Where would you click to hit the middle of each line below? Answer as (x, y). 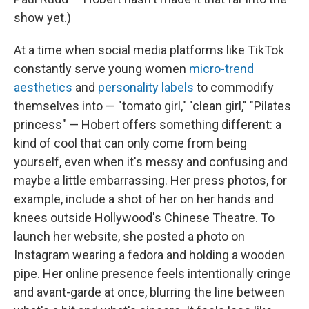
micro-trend (221, 69)
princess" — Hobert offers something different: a (148, 124)
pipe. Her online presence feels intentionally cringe (152, 273)
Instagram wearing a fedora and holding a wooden (149, 255)
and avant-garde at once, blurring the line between (149, 292)
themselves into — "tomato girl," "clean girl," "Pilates (152, 106)
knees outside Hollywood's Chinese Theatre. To (144, 218)
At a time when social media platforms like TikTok (149, 50)
